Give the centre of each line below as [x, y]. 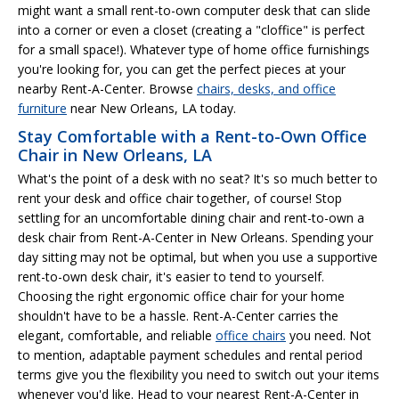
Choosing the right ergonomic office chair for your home [181, 296]
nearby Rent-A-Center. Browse [107, 88]
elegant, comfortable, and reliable [117, 335]
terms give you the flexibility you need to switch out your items [199, 374]
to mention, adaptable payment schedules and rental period [190, 354]
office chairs [251, 335]
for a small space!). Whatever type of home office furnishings [194, 49]
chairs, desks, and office [266, 88]
